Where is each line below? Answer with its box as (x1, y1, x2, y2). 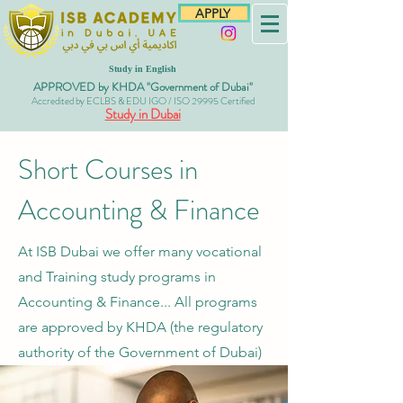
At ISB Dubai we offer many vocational (18, 243, 262, 260)
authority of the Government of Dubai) (18, 344, 262, 361)
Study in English (109, 64, 176, 74)
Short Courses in (18, 149, 198, 190)
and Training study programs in (18, 268, 216, 285)
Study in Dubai (104, 104, 181, 124)
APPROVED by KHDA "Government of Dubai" (32, 78, 253, 95)
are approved (18, 318, 107, 336)
